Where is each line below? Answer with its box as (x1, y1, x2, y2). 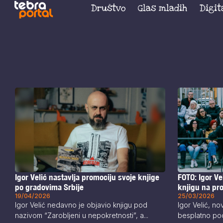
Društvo (91, 1, 125, 14)
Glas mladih (137, 1, 187, 14)
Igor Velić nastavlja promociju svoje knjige (15, 172, 159, 183)
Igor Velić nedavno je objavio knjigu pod (15, 201, 147, 210)
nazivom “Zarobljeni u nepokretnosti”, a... (15, 211, 148, 220)
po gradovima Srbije (15, 182, 84, 193)
